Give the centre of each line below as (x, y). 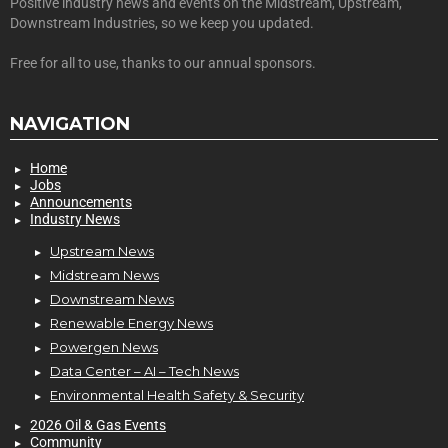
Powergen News (104, 346)
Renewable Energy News (131, 322)
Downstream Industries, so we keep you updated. (162, 23)
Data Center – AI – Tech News (144, 370)
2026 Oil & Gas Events (98, 425)
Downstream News (112, 298)
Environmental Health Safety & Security (177, 394)
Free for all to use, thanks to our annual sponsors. (163, 63)
